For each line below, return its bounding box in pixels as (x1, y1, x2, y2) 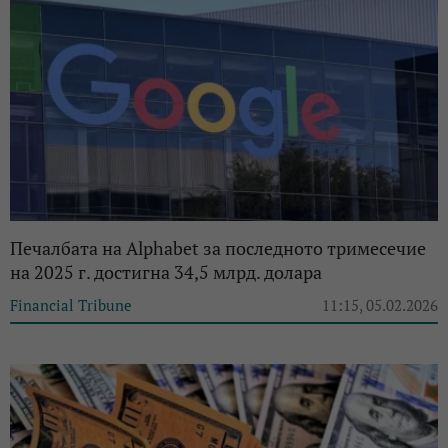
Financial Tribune (10, 294, 132, 315)
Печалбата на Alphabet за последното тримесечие (10, 235, 426, 260)
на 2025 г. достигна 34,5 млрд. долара (10, 259, 322, 284)
